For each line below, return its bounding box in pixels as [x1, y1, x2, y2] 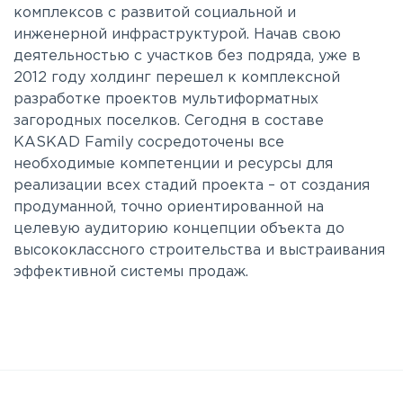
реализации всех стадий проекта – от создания [13, 179, 370, 193]
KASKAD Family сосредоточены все [13, 136, 284, 149]
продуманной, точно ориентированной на [13, 201, 324, 214]
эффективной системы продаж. [13, 265, 248, 279]
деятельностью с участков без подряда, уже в [13, 49, 361, 63]
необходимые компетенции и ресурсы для [13, 157, 333, 171]
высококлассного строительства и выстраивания [13, 244, 385, 257]
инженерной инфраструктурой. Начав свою [13, 28, 341, 41]
